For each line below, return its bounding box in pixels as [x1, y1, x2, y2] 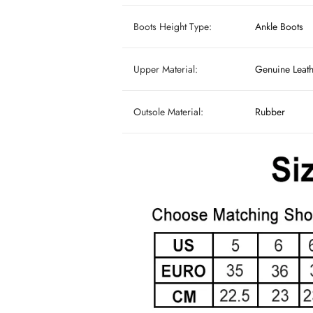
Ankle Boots [255, 20, 303, 34]
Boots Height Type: [133, 20, 212, 34]
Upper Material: [133, 62, 198, 77]
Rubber [255, 105, 285, 119]
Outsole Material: [133, 105, 203, 119]
